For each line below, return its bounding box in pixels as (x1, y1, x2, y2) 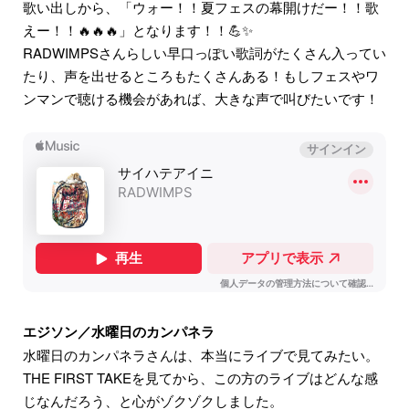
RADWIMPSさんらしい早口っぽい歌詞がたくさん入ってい (23, 43, 386, 63)
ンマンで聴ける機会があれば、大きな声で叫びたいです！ (23, 89, 379, 109)
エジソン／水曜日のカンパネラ (23, 321, 215, 342)
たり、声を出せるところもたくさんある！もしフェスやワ (23, 66, 379, 86)
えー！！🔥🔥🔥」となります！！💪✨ (23, 20, 253, 40)
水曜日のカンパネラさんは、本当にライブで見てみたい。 (23, 345, 379, 365)
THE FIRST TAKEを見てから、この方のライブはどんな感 (23, 368, 378, 388)
